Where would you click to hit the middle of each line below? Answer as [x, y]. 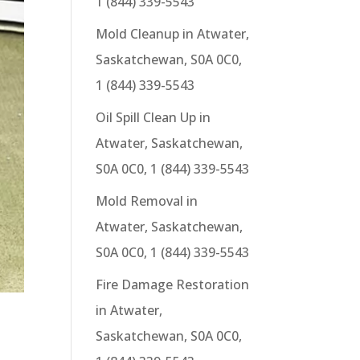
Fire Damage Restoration [173, 284]
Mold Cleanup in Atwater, [173, 34]
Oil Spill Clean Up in [153, 117]
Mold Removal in [147, 201]
